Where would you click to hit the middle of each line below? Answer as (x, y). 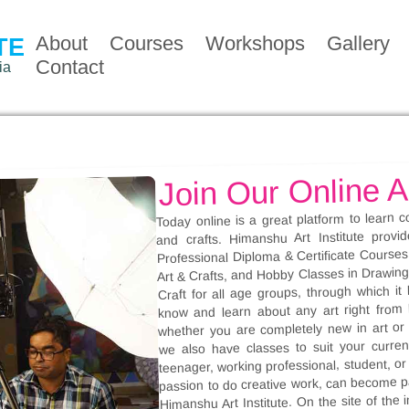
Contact (70, 67)
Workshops (255, 43)
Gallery (358, 43)
